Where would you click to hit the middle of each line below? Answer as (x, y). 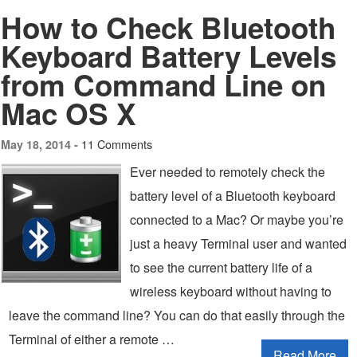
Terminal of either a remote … (92, 339)
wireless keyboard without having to (231, 291)
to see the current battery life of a (221, 267)
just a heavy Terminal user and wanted (238, 243)
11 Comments (117, 144)
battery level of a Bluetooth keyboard (233, 196)
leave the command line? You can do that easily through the (177, 315)
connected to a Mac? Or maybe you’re (237, 220)
